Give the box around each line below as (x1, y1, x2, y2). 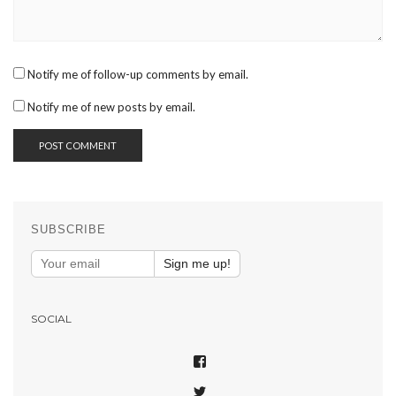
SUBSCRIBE (31, 223, 107, 237)
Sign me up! (164, 256, 231, 271)
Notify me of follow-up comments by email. (27, 67, 248, 82)
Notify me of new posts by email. (27, 100, 195, 115)
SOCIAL (31, 312, 72, 326)
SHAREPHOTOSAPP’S (205, 371, 349, 386)
